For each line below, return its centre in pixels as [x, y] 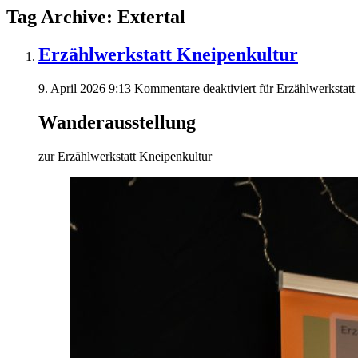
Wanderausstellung [117, 122]
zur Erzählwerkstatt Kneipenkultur [125, 156]
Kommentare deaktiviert [195, 88]
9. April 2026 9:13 [85, 88]
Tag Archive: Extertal [96, 17]
